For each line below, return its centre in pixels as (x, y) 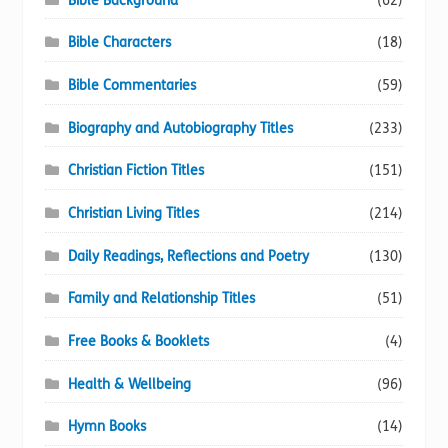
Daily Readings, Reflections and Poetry (188, 256)
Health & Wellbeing (129, 384)
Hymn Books (106, 427)
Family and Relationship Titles (161, 299)
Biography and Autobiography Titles (180, 128)
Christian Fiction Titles (135, 171)
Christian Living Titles (133, 214)
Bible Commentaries (131, 86)
